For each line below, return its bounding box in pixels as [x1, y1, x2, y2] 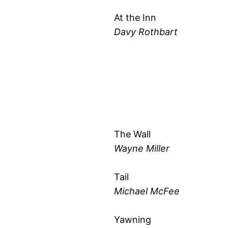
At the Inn [114, 12, 156, 23]
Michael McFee [114, 185, 180, 196]
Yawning [114, 214, 151, 225]
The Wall [114, 128, 151, 139]
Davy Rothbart [114, 26, 178, 37]
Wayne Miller [114, 142, 169, 154]
